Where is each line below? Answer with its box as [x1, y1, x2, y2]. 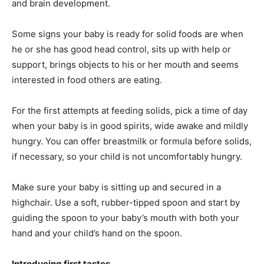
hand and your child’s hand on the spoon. [12, 227, 182, 239]
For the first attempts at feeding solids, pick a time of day [12, 105, 247, 117]
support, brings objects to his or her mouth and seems [12, 59, 239, 71]
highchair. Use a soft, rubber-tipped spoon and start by [12, 197, 240, 209]
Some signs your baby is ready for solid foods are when [12, 28, 243, 40]
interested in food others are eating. [12, 74, 162, 86]
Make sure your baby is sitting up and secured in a [12, 181, 221, 193]
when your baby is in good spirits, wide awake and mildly [12, 120, 248, 132]
